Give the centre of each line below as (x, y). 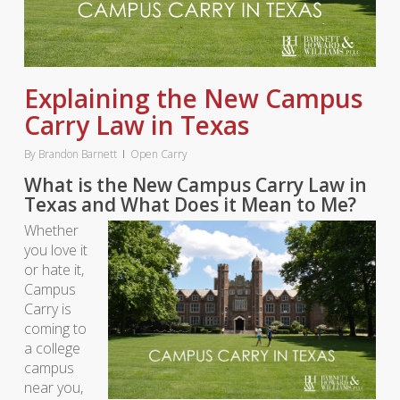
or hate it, (54, 270)
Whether (51, 230)
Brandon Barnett (77, 154)
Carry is (47, 309)
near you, (53, 387)
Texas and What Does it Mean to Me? (190, 204)
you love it (55, 250)
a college (52, 348)
